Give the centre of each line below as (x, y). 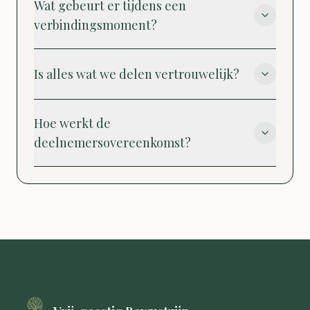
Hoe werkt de (72, 123)
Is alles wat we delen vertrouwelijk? (137, 74)
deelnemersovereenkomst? (112, 142)
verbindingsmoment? (95, 25)
